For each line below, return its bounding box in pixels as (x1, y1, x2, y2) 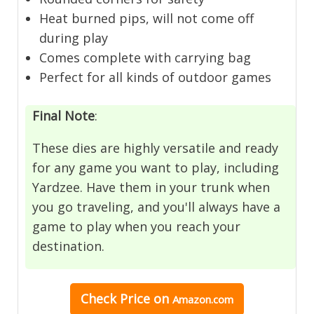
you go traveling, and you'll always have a (32, 198, 281, 215)
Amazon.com (172, 292, 233, 306)
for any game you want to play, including (32, 158, 280, 176)
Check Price (81, 289, 150, 307)
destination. (32, 237, 105, 254)
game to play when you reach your (32, 217, 241, 235)
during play (39, 29, 109, 46)
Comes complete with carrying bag (39, 48, 252, 66)
